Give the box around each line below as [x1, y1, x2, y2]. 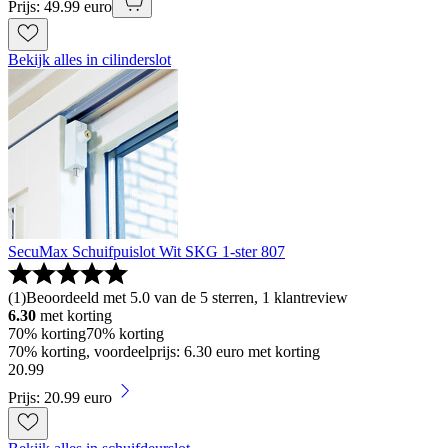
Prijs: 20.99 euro [8, 389, 112, 407]
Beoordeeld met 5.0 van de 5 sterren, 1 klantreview [26, 289, 348, 307]
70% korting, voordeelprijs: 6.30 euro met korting [8, 343, 320, 361]
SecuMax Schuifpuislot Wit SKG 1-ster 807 [8, 243, 285, 261]
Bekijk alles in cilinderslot [8, 51, 171, 69]
